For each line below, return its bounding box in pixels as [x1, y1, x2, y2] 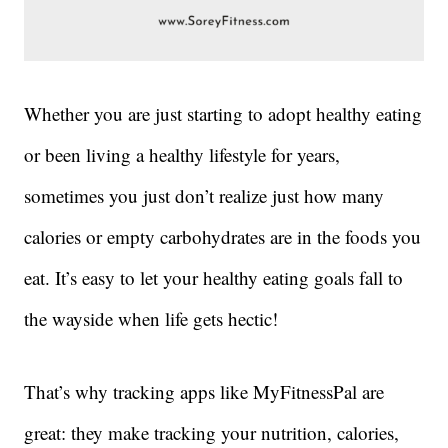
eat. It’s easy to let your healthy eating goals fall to [24, 265, 403, 291]
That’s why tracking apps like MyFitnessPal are [24, 379, 384, 405]
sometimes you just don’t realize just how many [24, 183, 384, 209]
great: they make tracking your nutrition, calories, [24, 420, 399, 446]
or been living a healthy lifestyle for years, [24, 142, 340, 168]
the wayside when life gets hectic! [24, 306, 278, 332]
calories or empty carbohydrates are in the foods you [24, 224, 421, 250]
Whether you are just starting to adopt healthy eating [24, 101, 422, 127]
